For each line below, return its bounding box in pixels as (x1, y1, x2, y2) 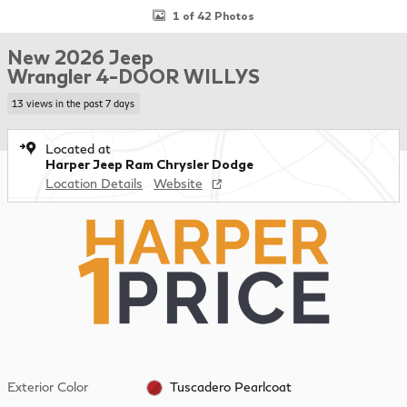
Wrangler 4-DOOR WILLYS (7, 65, 260, 87)
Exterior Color (7, 378, 88, 394)
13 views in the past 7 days (12, 97, 135, 109)
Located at (45, 140, 111, 156)
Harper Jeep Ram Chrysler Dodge (45, 155, 253, 172)
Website (154, 174, 203, 191)
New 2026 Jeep (7, 45, 154, 68)
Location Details (45, 174, 143, 191)
